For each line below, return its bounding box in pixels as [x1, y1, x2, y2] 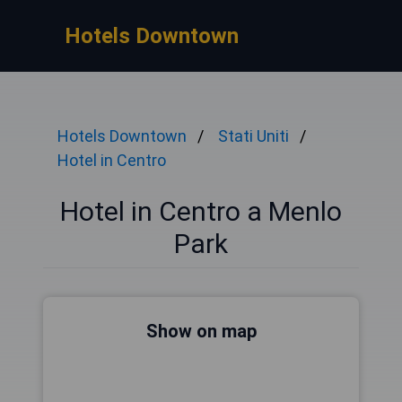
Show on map [145, 320, 257, 342]
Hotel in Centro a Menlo [60, 196, 342, 227]
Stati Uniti [218, 127, 289, 145]
